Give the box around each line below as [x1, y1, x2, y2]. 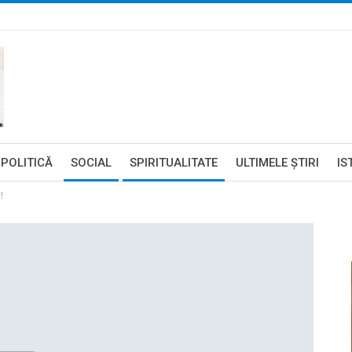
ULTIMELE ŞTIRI [236, 156, 319, 170]
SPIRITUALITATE [130, 156, 218, 170]
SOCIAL [71, 156, 112, 170]
